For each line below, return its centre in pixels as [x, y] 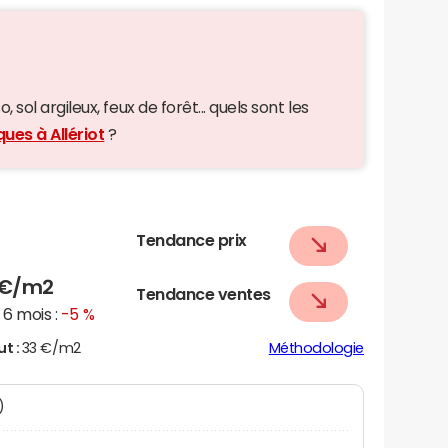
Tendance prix [191, 239]
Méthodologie [316, 347]
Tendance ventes [203, 293]
